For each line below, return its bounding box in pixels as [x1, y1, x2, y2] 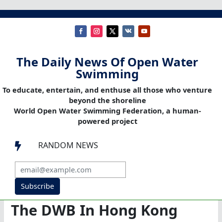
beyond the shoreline [68, 95, 146, 106]
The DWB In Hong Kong [11, 200, 178, 221]
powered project [77, 116, 137, 126]
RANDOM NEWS [38, 140, 98, 151]
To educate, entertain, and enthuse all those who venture [2, 85, 212, 95]
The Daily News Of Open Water [16, 54, 198, 70]
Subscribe [20, 181, 54, 191]
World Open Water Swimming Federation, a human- [13, 106, 201, 116]
